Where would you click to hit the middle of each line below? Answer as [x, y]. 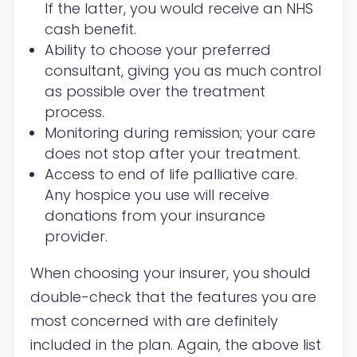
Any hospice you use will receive [157, 195]
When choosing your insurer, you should [170, 273]
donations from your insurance [155, 216]
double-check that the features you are [173, 297]
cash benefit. [90, 29]
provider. [76, 237]
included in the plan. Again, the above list [175, 345]
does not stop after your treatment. [172, 154]
